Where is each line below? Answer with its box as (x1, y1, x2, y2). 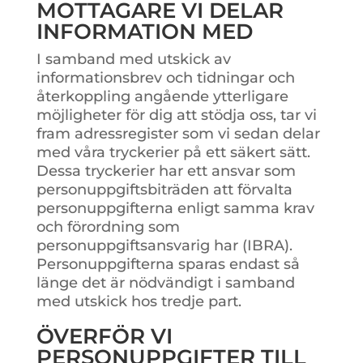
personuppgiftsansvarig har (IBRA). (36, 236, 293, 254)
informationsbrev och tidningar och (36, 68, 295, 87)
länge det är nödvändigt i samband (36, 273, 295, 292)
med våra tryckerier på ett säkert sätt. (36, 143, 310, 161)
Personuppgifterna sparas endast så (36, 254, 300, 273)
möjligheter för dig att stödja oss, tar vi (36, 105, 317, 124)
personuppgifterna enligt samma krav (36, 199, 314, 217)
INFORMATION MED (36, 18, 253, 45)
